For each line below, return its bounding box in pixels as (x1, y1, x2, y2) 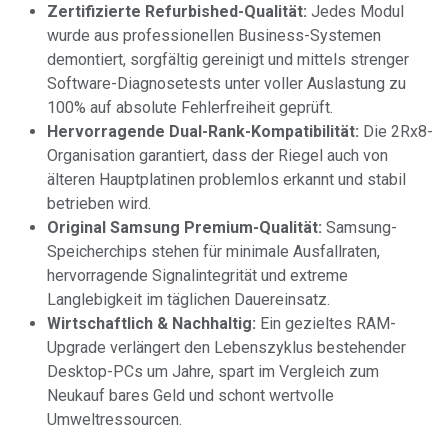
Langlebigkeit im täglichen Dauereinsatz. (47, 289, 330, 309)
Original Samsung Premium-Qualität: (47, 217, 322, 237)
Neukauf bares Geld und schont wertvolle (47, 385, 334, 405)
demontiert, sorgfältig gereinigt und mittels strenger (47, 49, 409, 69)
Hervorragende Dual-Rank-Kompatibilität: (47, 121, 359, 141)
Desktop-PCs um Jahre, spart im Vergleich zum (47, 361, 379, 381)
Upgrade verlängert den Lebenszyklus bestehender (47, 337, 406, 357)
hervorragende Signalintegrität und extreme (47, 265, 348, 285)
